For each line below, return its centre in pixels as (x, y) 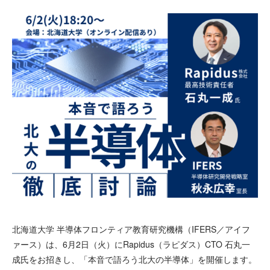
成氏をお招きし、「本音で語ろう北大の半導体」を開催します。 (134, 259)
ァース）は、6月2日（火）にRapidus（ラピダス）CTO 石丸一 (131, 244)
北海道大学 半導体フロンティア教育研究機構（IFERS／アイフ (131, 229)
